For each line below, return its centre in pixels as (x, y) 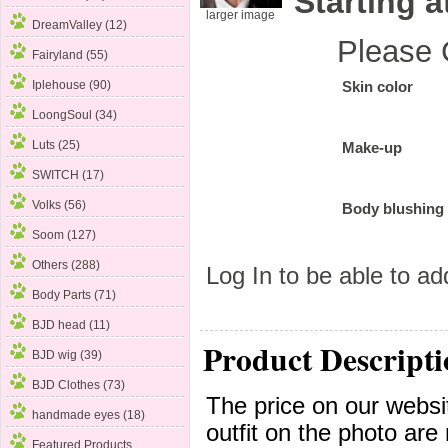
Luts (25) (56, 145)
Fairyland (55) (70, 55)
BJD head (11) (71, 325)
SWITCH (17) (68, 175)
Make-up (372, 148)
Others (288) (66, 265)
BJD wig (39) (67, 355)
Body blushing (393, 209)
